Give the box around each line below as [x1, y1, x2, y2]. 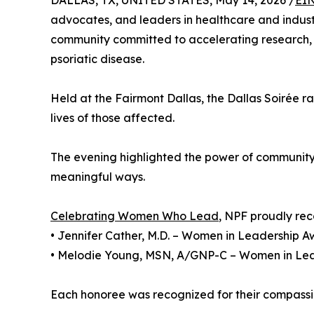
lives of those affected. [50, 111, 175, 125]
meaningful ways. [50, 170, 145, 184]
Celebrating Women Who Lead [50, 209, 219, 223]
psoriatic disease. [50, 52, 144, 66]
